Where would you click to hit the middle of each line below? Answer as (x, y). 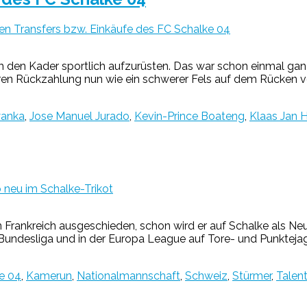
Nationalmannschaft (128, 276)
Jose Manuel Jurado (79, 116)
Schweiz (206, 276)
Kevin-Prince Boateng (189, 116)
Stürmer (252, 276)
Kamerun (49, 276)
